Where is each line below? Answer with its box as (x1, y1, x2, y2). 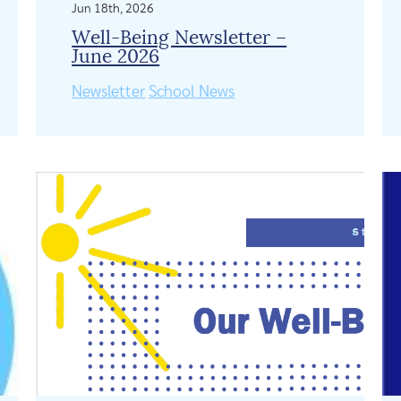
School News (149, 83, 235, 100)
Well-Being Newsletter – (72, 28, 287, 47)
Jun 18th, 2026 (72, 2, 155, 15)
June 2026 (72, 47, 160, 66)
